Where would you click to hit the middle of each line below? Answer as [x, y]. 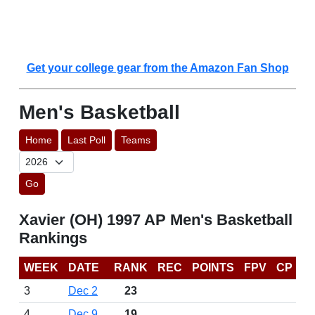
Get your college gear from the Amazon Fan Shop [157, 68]
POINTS [213, 268]
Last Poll [86, 140]
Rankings [53, 238]
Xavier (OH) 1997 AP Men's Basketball [156, 220]
